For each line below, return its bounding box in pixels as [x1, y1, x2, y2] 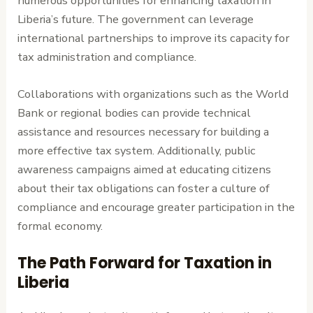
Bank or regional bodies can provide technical [17, 104, 252, 121]
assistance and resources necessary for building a [17, 123, 270, 140]
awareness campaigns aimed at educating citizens [17, 161, 272, 177]
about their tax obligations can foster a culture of [17, 180, 270, 196]
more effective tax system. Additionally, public [17, 142, 256, 159]
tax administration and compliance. [17, 48, 197, 65]
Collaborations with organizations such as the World [17, 85, 289, 102]
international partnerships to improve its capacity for [17, 29, 290, 46]
